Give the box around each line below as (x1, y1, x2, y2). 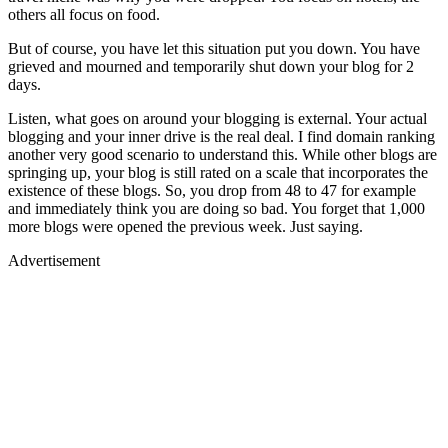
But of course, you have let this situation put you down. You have (8, 39, 420, 57)
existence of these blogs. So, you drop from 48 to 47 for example (8, 181, 416, 199)
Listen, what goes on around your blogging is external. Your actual (8, 109, 427, 127)
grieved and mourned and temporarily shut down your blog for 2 (8, 57, 414, 75)
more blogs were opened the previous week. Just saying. (8, 217, 363, 235)
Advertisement (8, 251, 100, 269)
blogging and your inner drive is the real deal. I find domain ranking (8, 127, 435, 145)
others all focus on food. (8, 5, 160, 23)
